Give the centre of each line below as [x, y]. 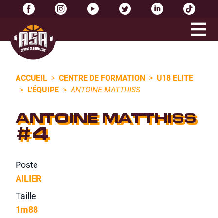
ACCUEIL [31, 78]
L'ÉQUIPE [43, 89]
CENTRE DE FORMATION [102, 78]
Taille [26, 196]
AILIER [28, 178]
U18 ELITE [175, 78]
